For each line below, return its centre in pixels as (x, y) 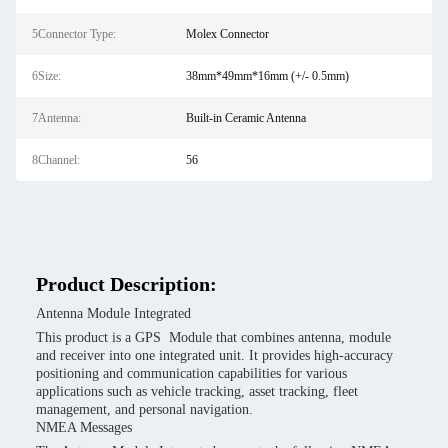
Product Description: (126, 284)
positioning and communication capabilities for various (191, 373)
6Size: (46, 76)
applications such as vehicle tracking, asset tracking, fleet (197, 391)
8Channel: (56, 160)
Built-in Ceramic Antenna (245, 118)
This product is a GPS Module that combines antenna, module (213, 337)
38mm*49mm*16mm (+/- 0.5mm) (267, 76)
